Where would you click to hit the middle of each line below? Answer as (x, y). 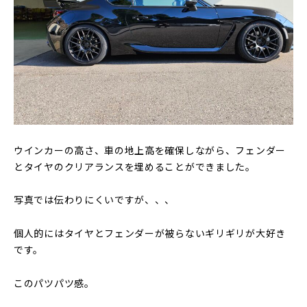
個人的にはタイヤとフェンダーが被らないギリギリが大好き (150, 233)
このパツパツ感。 (54, 283)
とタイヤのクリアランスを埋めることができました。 (135, 166)
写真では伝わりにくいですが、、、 (95, 199)
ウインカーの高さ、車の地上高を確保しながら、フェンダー (150, 150)
